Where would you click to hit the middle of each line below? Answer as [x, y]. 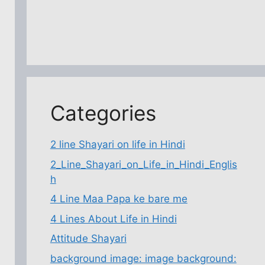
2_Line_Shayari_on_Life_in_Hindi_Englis [143, 164]
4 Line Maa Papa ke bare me [119, 199]
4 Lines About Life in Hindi [113, 219]
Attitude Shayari [88, 238]
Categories [103, 113]
